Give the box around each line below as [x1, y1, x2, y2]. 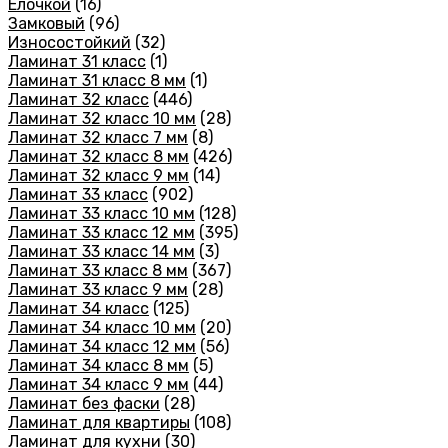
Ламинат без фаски [8, 394, 160, 414]
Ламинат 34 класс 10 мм [8, 318, 196, 338]
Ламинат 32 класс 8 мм [8, 147, 189, 167]
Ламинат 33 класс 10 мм [8, 204, 195, 224]
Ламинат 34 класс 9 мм [8, 375, 189, 395]
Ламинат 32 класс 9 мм [8, 166, 189, 186]
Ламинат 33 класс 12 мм [8, 223, 195, 243]
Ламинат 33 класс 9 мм [8, 280, 188, 300]
